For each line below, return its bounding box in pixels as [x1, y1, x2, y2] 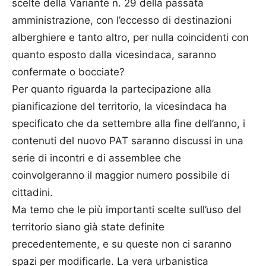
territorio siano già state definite [12, 220, 164, 233]
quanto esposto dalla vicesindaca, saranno [12, 48, 216, 61]
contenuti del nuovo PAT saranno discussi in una [12, 134, 243, 147]
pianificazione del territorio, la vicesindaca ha [12, 100, 227, 112]
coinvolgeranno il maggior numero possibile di [12, 169, 230, 181]
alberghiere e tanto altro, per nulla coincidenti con [12, 31, 249, 43]
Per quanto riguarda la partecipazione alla [12, 83, 211, 95]
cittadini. [12, 186, 53, 198]
